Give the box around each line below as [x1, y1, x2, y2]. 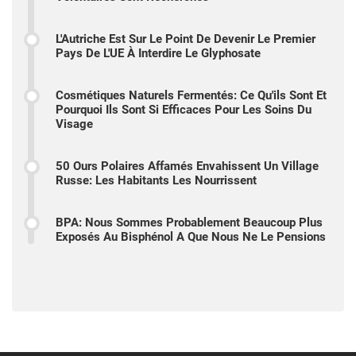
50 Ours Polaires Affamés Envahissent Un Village [56, 158, 319, 173]
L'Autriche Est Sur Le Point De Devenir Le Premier [56, 31, 315, 46]
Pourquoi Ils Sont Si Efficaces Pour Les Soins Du [56, 102, 311, 117]
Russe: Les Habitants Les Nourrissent [56, 172, 257, 188]
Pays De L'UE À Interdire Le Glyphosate [56, 45, 261, 60]
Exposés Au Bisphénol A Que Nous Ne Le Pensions [56, 229, 326, 244]
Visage [56, 116, 93, 131]
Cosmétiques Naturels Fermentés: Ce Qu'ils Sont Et [56, 87, 327, 103]
